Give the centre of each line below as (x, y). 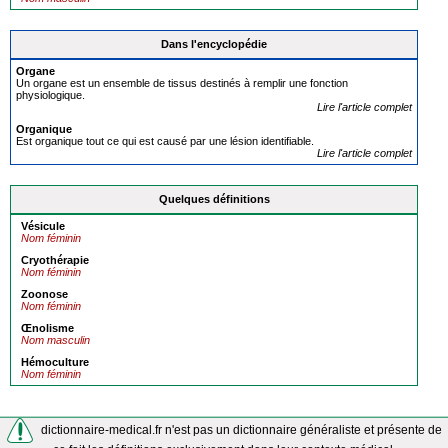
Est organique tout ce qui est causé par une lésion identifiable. (165, 141)
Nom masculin (55, 340)
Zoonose (44, 294)
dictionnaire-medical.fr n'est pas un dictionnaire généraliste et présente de (239, 429)
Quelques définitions (214, 199)
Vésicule (43, 226)
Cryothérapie (55, 260)
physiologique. (50, 95)
